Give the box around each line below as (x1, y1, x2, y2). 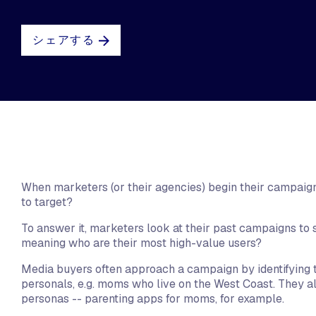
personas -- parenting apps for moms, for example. (21, 291, 287, 306)
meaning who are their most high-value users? (21, 236, 265, 250)
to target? (21, 195, 73, 209)
